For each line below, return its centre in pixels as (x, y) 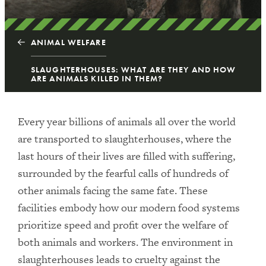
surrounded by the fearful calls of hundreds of (123, 173)
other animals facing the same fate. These (113, 190)
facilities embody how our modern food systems (129, 208)
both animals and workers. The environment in (125, 242)
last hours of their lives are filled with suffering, (126, 156)
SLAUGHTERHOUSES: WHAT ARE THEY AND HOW (134, 69)
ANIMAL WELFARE (69, 42)
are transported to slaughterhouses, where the (125, 139)
